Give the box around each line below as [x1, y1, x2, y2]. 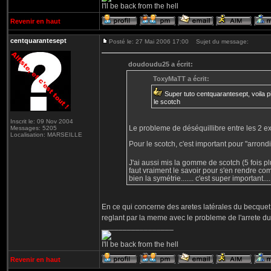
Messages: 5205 [10, 125, 57, 131]
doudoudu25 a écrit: [128, 60, 193, 68]
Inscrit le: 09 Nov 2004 [10, 118, 73, 125]
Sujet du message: [191, 38, 249, 45]
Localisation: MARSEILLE [10, 131, 82, 138]
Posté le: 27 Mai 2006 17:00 [109, 38, 189, 45]
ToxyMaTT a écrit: [152, 75, 209, 82]
